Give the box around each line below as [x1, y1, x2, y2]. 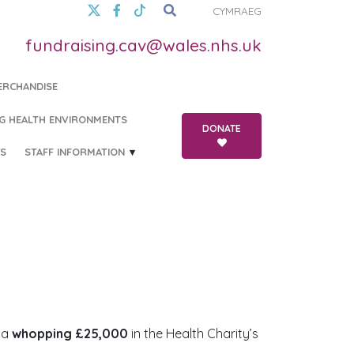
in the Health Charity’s [128, 326, 258, 341]
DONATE [202, 122, 241, 134]
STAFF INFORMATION [24, 145, 125, 158]
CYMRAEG [213, 4, 262, 17]
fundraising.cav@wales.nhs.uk [25, 35, 262, 55]
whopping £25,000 [12, 326, 128, 341]
